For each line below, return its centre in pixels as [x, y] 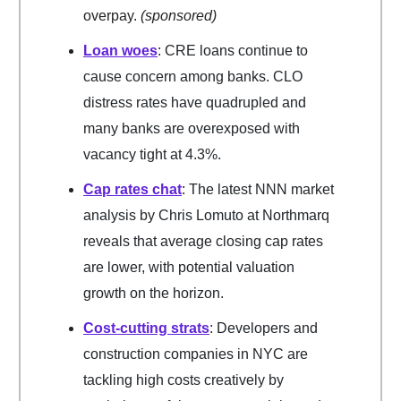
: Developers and [264, 328]
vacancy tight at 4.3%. [152, 155]
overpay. [112, 16]
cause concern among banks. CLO [193, 77]
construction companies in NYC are [196, 354]
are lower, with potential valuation [189, 268]
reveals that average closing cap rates [203, 242]
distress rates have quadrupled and [195, 103]
